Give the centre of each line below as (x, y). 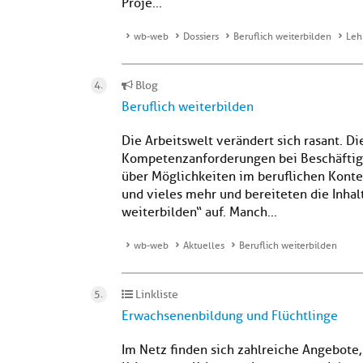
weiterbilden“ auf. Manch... (199, 212)
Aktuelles (204, 246)
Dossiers (201, 36)
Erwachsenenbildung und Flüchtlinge (230, 316)
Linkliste (156, 295)
